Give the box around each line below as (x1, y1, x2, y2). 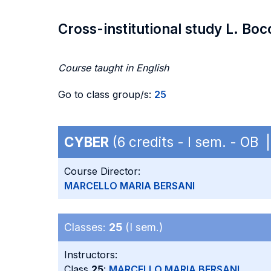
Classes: (64, 221, 109, 233)
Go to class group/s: (58, 88, 154, 100)
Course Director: (64, 165, 140, 177)
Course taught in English (58, 62, 169, 74)
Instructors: (64, 249, 117, 261)
